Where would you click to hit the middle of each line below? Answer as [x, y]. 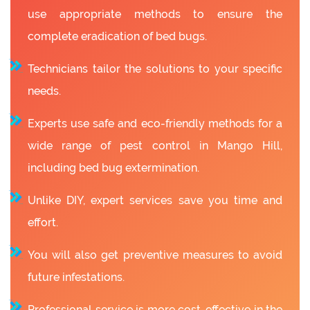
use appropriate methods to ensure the [155, 14]
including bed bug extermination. [113, 167]
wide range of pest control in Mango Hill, [155, 145]
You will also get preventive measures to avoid [155, 255]
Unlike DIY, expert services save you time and [155, 200]
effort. [43, 222]
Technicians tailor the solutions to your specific [155, 69]
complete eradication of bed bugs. [117, 36]
